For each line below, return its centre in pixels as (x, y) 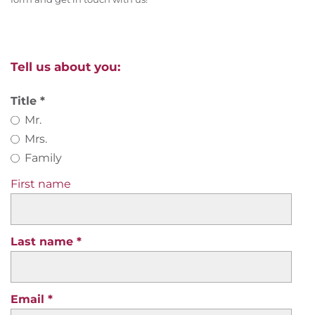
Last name (44, 242)
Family (43, 158)
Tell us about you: (65, 67)
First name (41, 184)
